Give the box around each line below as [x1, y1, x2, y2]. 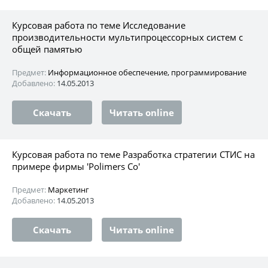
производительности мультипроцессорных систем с [12, 31, 243, 43]
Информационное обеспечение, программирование [48, 66, 246, 78]
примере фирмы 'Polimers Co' [12, 160, 140, 172]
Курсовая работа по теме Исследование [12, 19, 185, 31]
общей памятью [12, 42, 82, 55]
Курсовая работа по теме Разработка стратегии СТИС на [12, 148, 255, 160]
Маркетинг [48, 184, 89, 195]
